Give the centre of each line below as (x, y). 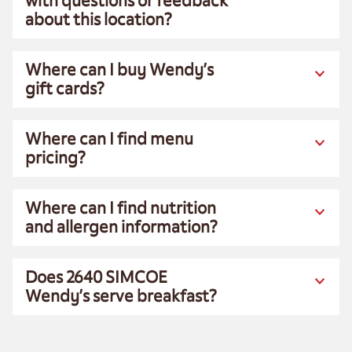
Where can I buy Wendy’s (119, 70)
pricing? (55, 158)
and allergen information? (121, 227)
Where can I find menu (109, 139)
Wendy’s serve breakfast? (121, 296)
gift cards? (65, 88)
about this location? (99, 19)
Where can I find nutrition (121, 208)
